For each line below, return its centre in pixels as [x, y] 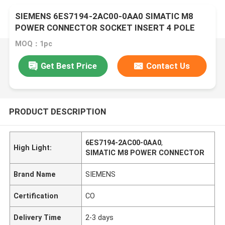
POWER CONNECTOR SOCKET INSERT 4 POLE [105, 28]
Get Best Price [69, 66]
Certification [36, 196]
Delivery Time [38, 217]
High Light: [33, 147]
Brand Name [35, 174]
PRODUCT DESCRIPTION [57, 111]
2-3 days [100, 217]
